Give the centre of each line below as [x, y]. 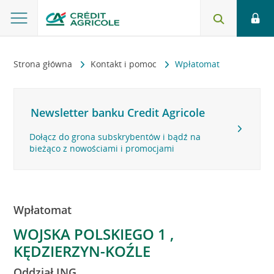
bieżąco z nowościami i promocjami [102, 148]
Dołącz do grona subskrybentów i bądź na [115, 137]
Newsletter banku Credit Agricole [118, 113]
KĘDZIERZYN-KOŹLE [82, 251]
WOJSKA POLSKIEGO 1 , [94, 234]
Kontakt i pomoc [125, 64]
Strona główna [44, 64]
